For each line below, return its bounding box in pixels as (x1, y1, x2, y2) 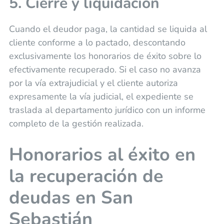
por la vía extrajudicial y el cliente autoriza (8, 77, 178, 89)
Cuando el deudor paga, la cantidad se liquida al (8, 23, 207, 35)
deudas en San (8, 185, 133, 210)
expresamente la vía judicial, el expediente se (8, 90, 193, 103)
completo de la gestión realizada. (8, 117, 143, 130)
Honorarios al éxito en (8, 142, 195, 167)
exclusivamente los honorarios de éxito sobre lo (8, 50, 201, 62)
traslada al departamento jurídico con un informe (8, 104, 205, 116)
